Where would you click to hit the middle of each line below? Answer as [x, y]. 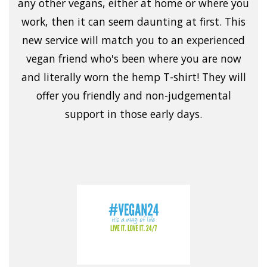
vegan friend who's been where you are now [133, 59]
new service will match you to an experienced [133, 40]
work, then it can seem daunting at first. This [133, 22]
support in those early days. [133, 114]
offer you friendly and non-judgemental [133, 96]
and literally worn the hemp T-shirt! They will [133, 77]
